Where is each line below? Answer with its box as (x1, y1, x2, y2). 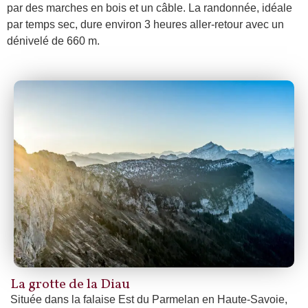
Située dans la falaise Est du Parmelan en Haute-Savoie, (10, 293, 287, 305)
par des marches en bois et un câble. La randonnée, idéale (7, 2, 292, 14)
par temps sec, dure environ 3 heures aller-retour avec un (7, 19, 284, 31)
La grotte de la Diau (10, 274, 130, 294)
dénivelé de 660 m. (7, 35, 100, 47)
